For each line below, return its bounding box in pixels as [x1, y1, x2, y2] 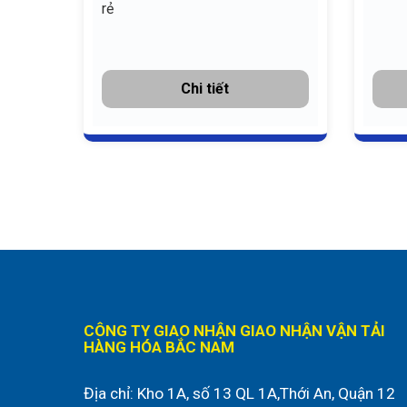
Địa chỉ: [84, 384, 137, 403]
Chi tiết [181, 79, 230, 97]
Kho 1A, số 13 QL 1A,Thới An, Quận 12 [137, 384, 395, 403]
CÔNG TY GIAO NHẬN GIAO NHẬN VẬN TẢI [84, 322, 385, 341]
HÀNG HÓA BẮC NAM [84, 338, 234, 357]
